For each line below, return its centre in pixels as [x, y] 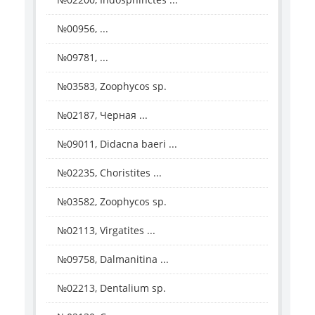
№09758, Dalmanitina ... [113, 259]
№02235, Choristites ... [109, 172]
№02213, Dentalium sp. [111, 288]
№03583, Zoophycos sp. [112, 86]
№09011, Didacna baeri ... [117, 143]
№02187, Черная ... [102, 115]
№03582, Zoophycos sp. [112, 201]
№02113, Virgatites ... [106, 230]
